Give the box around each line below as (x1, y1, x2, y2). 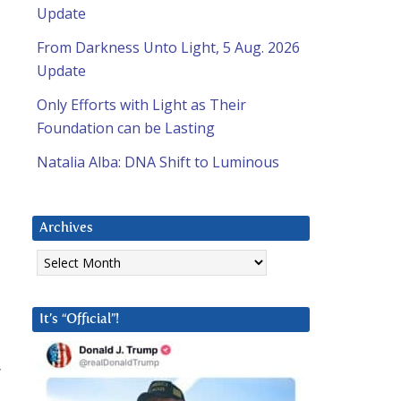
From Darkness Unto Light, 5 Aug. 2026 (37, 38, 300, 58)
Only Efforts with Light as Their (37, 95, 246, 115)
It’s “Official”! (39, 312, 119, 327)
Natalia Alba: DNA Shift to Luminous (37, 152, 279, 173)
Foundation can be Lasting (37, 118, 215, 139)
